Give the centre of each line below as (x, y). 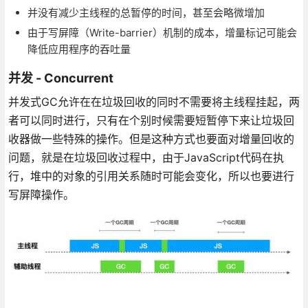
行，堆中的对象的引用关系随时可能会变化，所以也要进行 (151, 176)
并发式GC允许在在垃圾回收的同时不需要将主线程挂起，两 (154, 102)
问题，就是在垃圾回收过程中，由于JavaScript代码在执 (146, 158)
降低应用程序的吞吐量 (79, 49)
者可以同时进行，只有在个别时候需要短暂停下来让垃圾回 (151, 121)
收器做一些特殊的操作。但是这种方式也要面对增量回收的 (151, 139)
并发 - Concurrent (60, 78)
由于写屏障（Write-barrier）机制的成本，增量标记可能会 (162, 33)
